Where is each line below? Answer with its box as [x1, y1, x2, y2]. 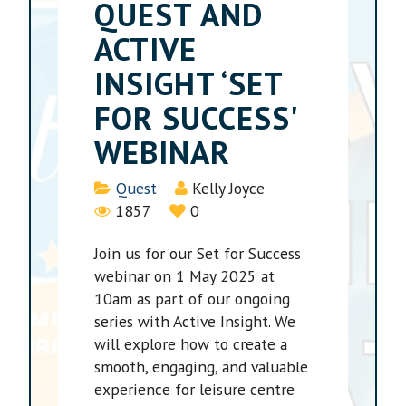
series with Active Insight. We [94, 311, 296, 333]
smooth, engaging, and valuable [94, 356, 309, 378]
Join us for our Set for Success [94, 243, 302, 265]
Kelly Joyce [192, 178, 266, 199]
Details [93, 177, 144, 198]
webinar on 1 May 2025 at [94, 266, 275, 287]
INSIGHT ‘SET [94, 62, 284, 104]
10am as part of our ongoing [94, 288, 291, 310]
